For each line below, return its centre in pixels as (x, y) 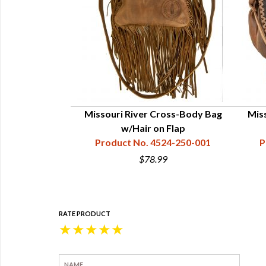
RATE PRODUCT (85, 213)
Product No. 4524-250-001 (153, 142)
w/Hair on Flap (153, 128)
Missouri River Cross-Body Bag (153, 114)
